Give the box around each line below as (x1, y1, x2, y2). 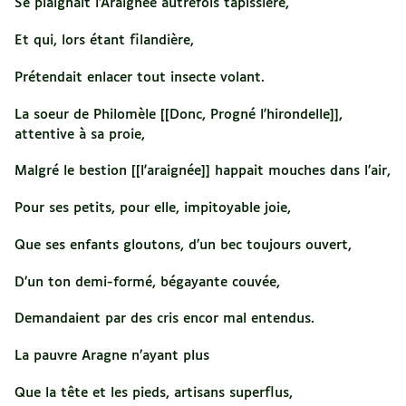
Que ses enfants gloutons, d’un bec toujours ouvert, (14, 237, 352, 252)
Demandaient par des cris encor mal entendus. (14, 312, 314, 326)
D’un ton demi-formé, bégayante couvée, (14, 275, 280, 289)
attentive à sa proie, (14, 127, 145, 141)
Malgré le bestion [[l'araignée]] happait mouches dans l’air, (14, 164, 391, 179)
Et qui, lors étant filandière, (14, 34, 194, 47)
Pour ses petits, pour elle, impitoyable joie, (14, 201, 291, 215)
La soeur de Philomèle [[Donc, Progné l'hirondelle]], (14, 107, 343, 121)
